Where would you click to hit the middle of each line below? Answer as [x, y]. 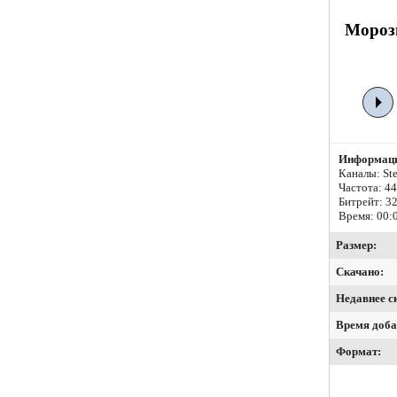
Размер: [356, 245]
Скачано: [360, 272]
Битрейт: [362, 202]
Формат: [358, 352]
